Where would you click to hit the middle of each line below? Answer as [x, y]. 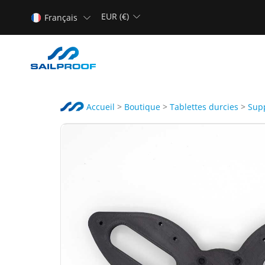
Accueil [99, 107]
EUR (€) [115, 16]
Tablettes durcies [204, 107]
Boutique [142, 107]
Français [61, 18]
